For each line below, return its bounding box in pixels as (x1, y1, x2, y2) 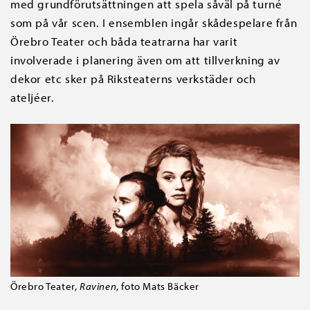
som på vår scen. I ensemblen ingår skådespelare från (10, 15, 298, 30)
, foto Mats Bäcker (116, 279, 200, 293)
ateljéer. (10, 90, 55, 105)
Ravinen (80, 279, 117, 293)
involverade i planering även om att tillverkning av (10, 53, 280, 68)
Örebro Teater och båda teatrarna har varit (10, 34, 238, 49)
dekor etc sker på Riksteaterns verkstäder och (10, 71, 257, 86)
